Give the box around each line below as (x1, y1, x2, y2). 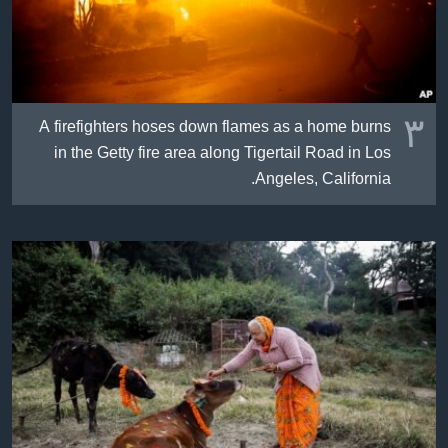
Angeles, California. (255, 165, 391, 196)
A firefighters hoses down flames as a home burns (39, 113, 391, 144)
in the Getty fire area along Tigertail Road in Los (54, 139, 391, 170)
